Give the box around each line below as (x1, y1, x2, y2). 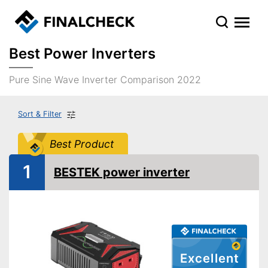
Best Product (49, 137, 114, 150)
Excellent (180, 251, 239, 266)
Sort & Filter (18, 109, 62, 118)
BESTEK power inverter (54, 165, 190, 179)
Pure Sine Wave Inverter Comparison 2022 (9, 74, 201, 86)
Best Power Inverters (9, 45, 156, 62)
